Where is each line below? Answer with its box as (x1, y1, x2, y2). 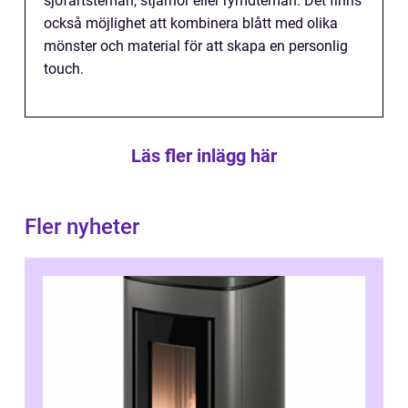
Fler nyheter (25, 214, 139, 240)
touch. (44, 60, 84, 78)
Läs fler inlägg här (131, 145, 277, 168)
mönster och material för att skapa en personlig (44, 37, 348, 56)
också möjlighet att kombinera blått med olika (44, 15, 338, 33)
